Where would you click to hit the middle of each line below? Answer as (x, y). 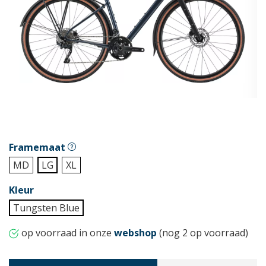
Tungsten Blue (46, 208)
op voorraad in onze (66, 232)
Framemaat (38, 147)
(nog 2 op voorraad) (202, 232)
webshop (135, 232)
